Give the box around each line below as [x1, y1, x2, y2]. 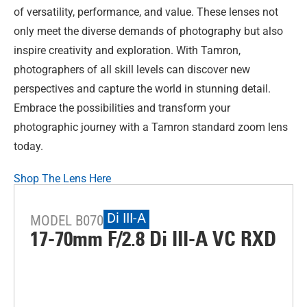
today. [14, 139, 43, 153]
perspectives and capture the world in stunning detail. [14, 82, 271, 95]
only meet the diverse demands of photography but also [14, 24, 283, 38]
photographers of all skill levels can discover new [14, 62, 250, 76]
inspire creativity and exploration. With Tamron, [14, 43, 241, 57]
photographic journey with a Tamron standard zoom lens [14, 120, 288, 134]
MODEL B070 [30, 212, 103, 230]
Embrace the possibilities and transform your [14, 101, 230, 114]
